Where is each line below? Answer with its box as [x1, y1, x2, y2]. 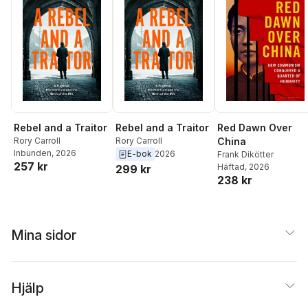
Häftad [217, 162, 245, 173]
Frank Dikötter [217, 149, 274, 160]
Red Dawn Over [217, 122, 292, 134]
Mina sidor [11, 227, 76, 244]
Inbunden [14, 148, 52, 159]
